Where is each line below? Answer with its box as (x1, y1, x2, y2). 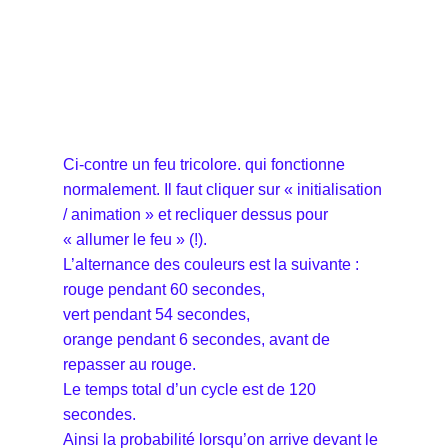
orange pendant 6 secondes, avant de (63, 330, 330, 348)
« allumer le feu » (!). (63, 230, 207, 248)
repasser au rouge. (63, 355, 200, 373)
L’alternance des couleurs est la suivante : (63, 255, 363, 273)
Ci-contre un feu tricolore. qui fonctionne (63, 155, 345, 173)
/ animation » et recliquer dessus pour (63, 205, 328, 223)
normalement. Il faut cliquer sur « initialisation (63, 180, 382, 198)
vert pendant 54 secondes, (63, 305, 250, 323)
